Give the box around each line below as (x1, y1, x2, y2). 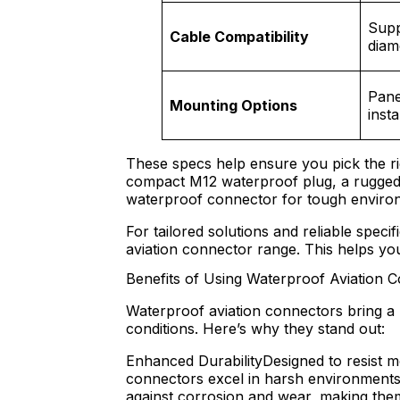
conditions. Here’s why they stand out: (126, 320, 385, 338)
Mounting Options (170, 96, 297, 115)
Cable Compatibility (170, 28, 309, 46)
